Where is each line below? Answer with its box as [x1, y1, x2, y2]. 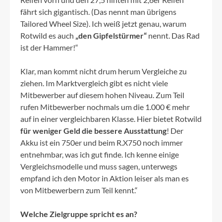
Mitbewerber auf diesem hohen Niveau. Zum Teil [20, 90, 184, 100]
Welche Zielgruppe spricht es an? [20, 209, 137, 219]
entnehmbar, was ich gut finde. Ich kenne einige [20, 150, 179, 160]
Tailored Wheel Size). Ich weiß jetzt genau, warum [20, 19, 186, 29]
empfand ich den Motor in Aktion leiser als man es [20, 173, 189, 183]
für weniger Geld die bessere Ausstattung [20, 126, 166, 136]
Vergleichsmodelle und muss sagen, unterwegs [20, 162, 177, 171]
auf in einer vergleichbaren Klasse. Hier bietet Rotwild [20, 114, 202, 124]
